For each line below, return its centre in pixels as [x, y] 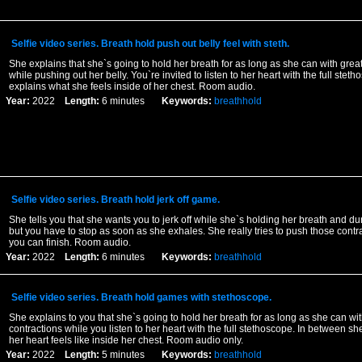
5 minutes [130, 355]
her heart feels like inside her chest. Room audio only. [126, 340]
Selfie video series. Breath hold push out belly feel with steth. [150, 44]
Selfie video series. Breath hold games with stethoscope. [141, 297]
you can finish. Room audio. [69, 242]
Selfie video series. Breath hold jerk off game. [115, 200]
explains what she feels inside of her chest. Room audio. [132, 86]
